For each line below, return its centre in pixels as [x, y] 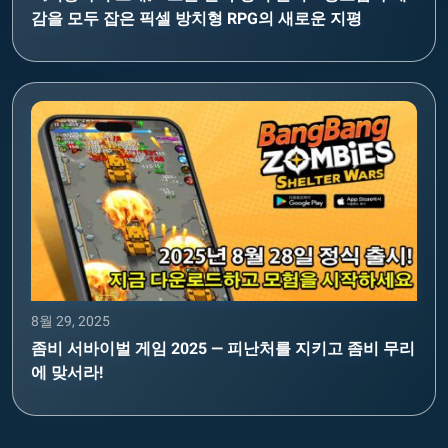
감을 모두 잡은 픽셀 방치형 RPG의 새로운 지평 [196, 18]
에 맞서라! [67, 372]
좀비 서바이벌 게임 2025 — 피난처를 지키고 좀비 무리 [223, 348]
